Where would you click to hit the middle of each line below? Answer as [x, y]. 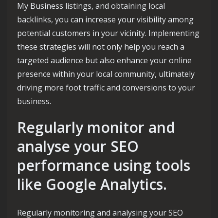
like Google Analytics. [92, 184]
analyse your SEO [78, 146]
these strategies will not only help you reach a [101, 47]
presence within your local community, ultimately [106, 74]
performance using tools [104, 165]
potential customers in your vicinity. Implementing [108, 33]
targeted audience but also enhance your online [104, 61]
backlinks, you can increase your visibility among [105, 20]
